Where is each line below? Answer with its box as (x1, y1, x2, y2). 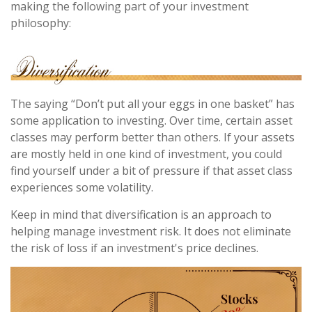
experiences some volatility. (10, 179, 153, 195)
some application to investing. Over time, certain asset (10, 112, 292, 128)
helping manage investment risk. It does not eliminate (10, 223, 291, 239)
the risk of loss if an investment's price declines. (10, 240, 258, 256)
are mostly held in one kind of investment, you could (10, 146, 282, 162)
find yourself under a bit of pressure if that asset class (10, 162, 292, 178)
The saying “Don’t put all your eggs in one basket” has (10, 95, 295, 111)
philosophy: (10, 15, 71, 31)
